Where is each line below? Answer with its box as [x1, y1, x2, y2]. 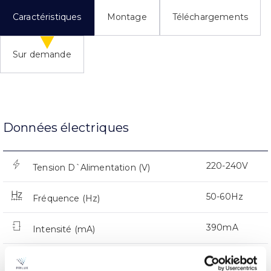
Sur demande [13, 48, 71, 60]
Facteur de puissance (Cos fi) [33, 254, 157, 266]
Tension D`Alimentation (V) [33, 162, 151, 173]
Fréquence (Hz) [33, 192, 100, 204]
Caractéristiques [13, 11, 82, 22]
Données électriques [3, 120, 129, 135]
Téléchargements [172, 11, 249, 22]
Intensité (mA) [33, 223, 96, 235]
